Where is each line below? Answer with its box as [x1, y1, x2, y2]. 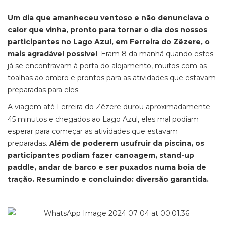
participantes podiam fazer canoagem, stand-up [8, 151, 194, 160]
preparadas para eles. [8, 85, 80, 94]
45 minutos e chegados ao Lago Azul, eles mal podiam [8, 115, 199, 124]
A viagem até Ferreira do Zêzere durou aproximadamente [8, 102, 210, 111]
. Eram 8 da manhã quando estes [97, 49, 213, 58]
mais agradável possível [8, 49, 97, 58]
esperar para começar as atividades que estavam [8, 127, 178, 136]
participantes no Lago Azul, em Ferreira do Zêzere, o [8, 37, 210, 46]
